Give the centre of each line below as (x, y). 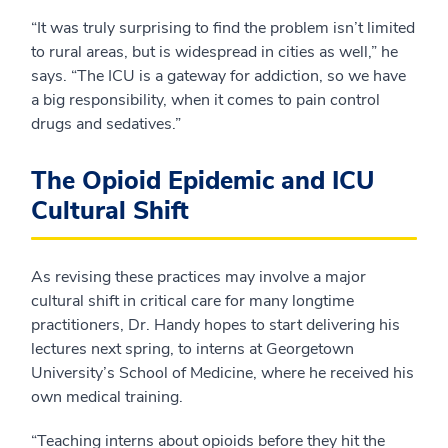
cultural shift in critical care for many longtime (192, 301)
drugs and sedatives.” (106, 124)
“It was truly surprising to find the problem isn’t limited (223, 28)
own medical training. (107, 397)
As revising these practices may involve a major (198, 277)
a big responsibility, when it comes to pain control (205, 100)
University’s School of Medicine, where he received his (222, 373)
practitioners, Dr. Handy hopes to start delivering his (215, 325)
